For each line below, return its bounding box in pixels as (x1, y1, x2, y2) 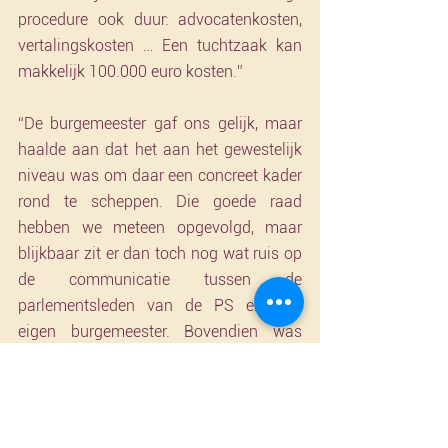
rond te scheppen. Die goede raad (18, 192, 302, 211)
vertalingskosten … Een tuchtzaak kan (18, 36, 302, 55)
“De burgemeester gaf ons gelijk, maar (18, 114, 302, 133)
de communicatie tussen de (18, 270, 302, 289)
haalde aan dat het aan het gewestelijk (18, 140, 302, 159)
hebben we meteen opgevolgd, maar (18, 218, 302, 237)
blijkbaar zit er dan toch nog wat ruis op (18, 244, 302, 263)
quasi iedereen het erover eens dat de (18, 348, 302, 367)
